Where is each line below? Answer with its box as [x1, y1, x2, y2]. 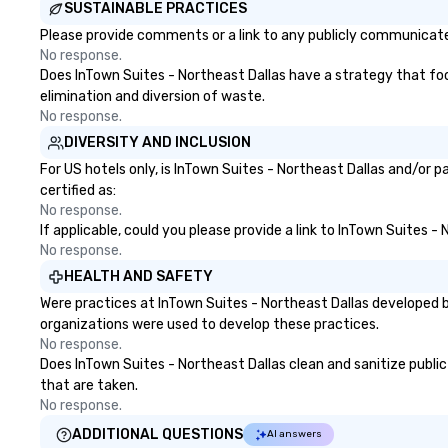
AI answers [267, 428, 322, 440]
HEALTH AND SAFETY [64, 268, 213, 285]
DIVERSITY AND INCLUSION [64, 134, 251, 151]
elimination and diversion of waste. [40, 88, 265, 105]
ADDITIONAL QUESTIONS [72, 426, 243, 443]
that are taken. [40, 377, 138, 394]
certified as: [40, 182, 116, 199]
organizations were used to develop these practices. [40, 316, 379, 333]
